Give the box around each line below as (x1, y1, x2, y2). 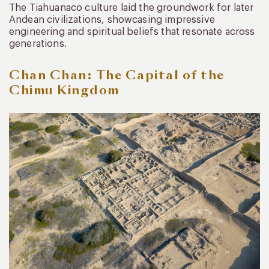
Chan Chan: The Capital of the (9, 67, 225, 84)
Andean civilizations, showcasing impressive (9, 15, 215, 25)
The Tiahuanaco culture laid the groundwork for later (9, 3, 254, 13)
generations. (9, 39, 67, 49)
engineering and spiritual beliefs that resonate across (9, 27, 255, 37)
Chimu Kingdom (9, 82, 119, 99)
